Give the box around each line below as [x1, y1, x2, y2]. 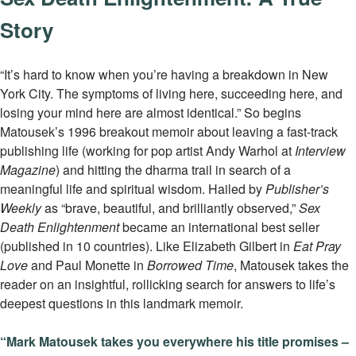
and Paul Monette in [28, 256, 147, 274]
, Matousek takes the [234, 256, 349, 274]
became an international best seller [122, 218, 319, 236]
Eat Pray [293, 237, 341, 255]
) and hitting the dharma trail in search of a [56, 161, 291, 179]
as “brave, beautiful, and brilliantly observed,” [41, 199, 299, 217]
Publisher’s [265, 180, 329, 198]
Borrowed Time [147, 256, 234, 274]
